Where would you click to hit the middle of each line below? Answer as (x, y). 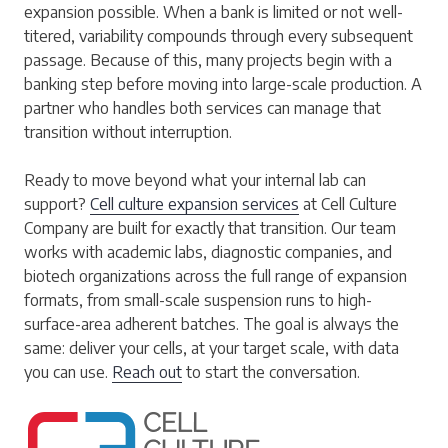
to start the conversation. (271, 371)
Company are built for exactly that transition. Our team (210, 227)
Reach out (147, 371)
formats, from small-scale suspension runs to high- (198, 299)
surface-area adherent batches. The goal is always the (211, 323)
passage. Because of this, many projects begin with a (208, 59)
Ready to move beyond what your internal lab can (195, 179)
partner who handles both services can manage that (202, 107)
